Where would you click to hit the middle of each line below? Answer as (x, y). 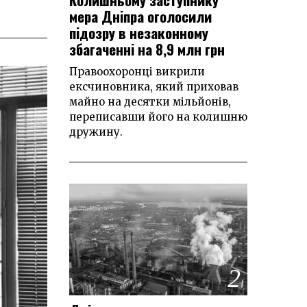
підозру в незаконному (139, 33)
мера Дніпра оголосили (140, 16)
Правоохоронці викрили (137, 72)
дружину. (96, 132)
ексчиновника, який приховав (154, 87)
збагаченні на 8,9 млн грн (147, 49)
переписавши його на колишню (158, 117)
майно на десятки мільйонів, (150, 102)
